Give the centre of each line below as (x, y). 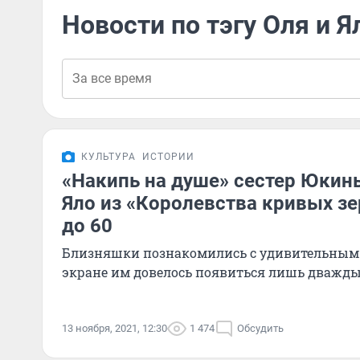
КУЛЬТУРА (108, 157)
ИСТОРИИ (168, 157)
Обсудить (260, 328)
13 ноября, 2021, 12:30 (115, 328)
